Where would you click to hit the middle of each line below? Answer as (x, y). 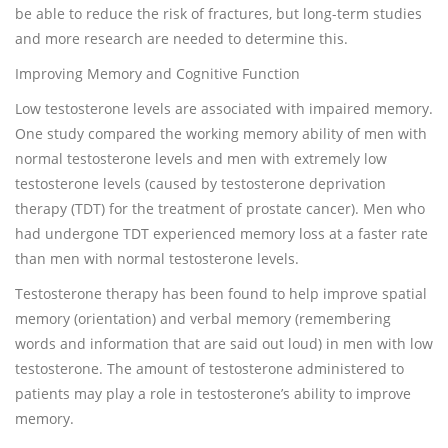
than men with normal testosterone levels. (157, 258)
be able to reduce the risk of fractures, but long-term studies (218, 13)
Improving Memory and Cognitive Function (157, 73)
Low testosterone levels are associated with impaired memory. (224, 108)
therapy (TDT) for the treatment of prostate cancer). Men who (220, 208)
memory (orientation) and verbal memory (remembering (203, 318)
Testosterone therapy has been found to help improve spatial (221, 293)
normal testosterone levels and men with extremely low (201, 158)
